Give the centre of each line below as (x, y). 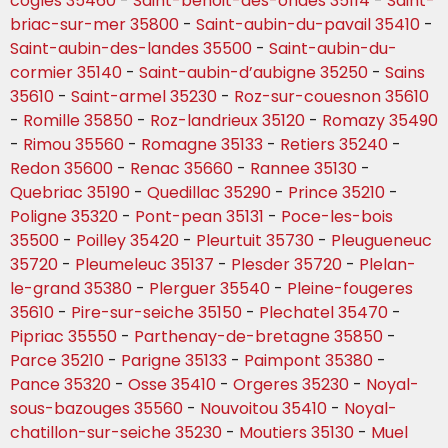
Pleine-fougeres (350, 289)
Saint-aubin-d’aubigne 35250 (253, 73)
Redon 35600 (61, 169)
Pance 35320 (60, 385)
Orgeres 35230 (291, 385)
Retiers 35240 (334, 145)
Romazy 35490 (380, 121)
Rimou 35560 (73, 145)
